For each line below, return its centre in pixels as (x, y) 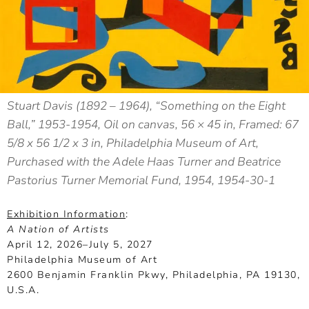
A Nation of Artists (58, 230)
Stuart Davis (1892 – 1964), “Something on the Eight (146, 106)
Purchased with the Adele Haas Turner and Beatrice (144, 162)
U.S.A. (23, 290)
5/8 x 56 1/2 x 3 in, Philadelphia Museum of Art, (133, 143)
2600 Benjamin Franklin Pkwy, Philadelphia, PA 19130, (153, 275)
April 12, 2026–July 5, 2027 (80, 245)
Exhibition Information (66, 215)
